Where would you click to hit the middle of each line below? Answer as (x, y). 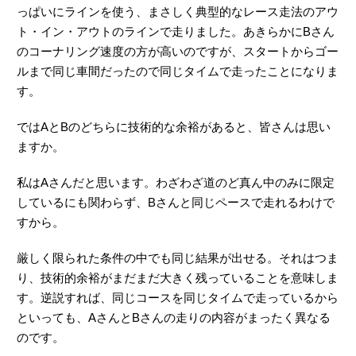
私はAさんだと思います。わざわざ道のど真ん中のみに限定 (176, 182)
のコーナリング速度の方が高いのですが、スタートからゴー (178, 51)
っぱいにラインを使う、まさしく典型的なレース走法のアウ (178, 11)
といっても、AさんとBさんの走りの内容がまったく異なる (174, 317)
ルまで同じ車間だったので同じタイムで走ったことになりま (178, 71)
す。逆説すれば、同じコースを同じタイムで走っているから (178, 297)
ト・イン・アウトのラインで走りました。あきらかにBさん (176, 31)
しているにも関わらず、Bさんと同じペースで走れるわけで (176, 202)
